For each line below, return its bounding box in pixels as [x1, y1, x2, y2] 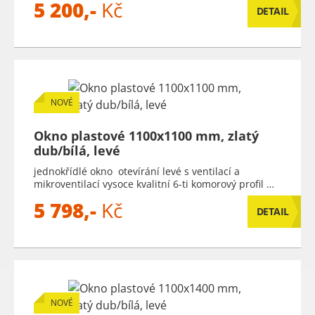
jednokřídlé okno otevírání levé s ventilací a [34, 165, 240, 178]
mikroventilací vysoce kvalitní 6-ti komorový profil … [34, 177, 274, 191]
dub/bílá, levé [34, 142, 120, 159]
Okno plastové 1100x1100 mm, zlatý [34, 127, 259, 144]
